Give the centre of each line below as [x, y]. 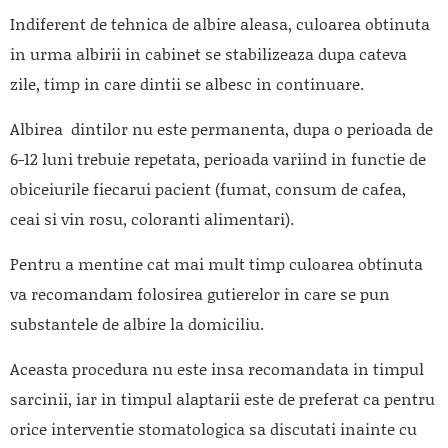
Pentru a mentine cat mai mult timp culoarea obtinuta [216, 263]
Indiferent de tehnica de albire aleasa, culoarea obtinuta [220, 23]
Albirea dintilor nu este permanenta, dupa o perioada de [221, 128]
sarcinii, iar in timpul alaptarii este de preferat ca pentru [222, 398]
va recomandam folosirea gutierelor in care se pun [200, 293]
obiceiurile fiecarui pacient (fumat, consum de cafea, [208, 188]
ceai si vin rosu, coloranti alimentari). [152, 218]
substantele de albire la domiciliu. [139, 323]
